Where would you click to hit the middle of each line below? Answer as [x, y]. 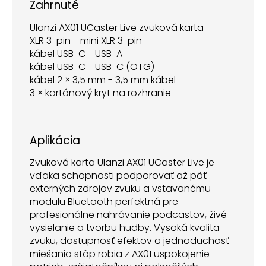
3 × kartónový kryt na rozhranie [100, 93]
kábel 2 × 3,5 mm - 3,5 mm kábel [103, 80]
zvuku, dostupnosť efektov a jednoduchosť [129, 241]
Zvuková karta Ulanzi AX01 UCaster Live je [122, 163]
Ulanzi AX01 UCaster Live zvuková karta [117, 27]
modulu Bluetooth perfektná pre [104, 202]
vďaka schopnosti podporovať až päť [118, 176]
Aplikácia [55, 140]
